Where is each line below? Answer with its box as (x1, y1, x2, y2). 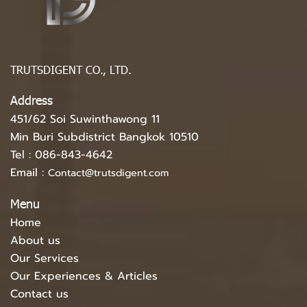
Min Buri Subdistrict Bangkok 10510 (10, 129, 199, 146)
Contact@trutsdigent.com (48, 166, 169, 181)
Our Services (10, 250, 79, 267)
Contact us (10, 286, 69, 303)
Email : (10, 164, 48, 182)
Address (10, 92, 53, 108)
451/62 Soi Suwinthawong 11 (10, 111, 160, 128)
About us (10, 232, 60, 249)
